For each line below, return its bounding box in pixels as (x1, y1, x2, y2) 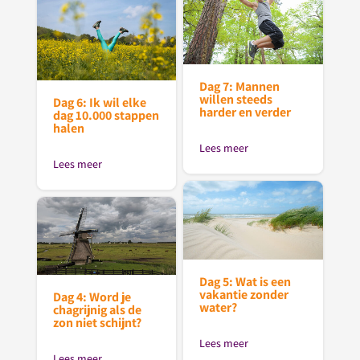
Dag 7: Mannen (199, 77, 280, 95)
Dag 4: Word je (52, 288, 131, 306)
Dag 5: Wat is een (199, 272, 292, 290)
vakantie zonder (199, 285, 289, 303)
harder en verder (199, 103, 292, 121)
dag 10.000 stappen (52, 106, 159, 124)
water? (199, 298, 238, 316)
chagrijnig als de (52, 301, 141, 319)
